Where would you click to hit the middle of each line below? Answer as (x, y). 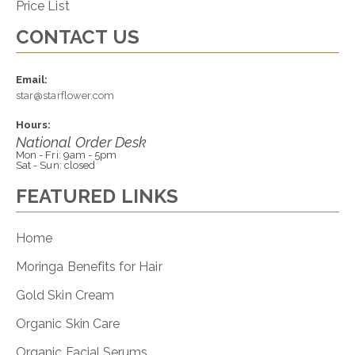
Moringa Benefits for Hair (89, 266)
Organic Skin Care (68, 323)
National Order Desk (82, 142)
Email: (32, 79)
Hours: (34, 124)
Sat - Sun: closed (56, 165)
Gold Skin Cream (65, 295)
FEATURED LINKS (97, 196)
